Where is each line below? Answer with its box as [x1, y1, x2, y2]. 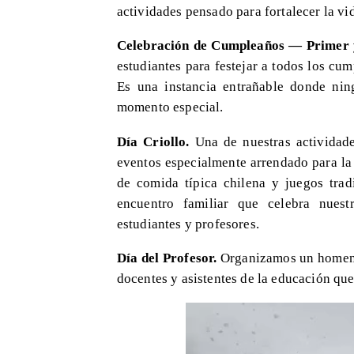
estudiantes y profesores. [116, 215, 259, 232]
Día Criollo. [116, 133, 190, 149]
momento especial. [116, 99, 224, 115]
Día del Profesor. [116, 250, 217, 266]
